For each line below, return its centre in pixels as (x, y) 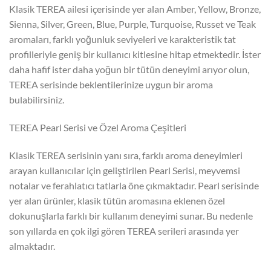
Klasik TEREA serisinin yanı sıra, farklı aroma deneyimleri (126, 155)
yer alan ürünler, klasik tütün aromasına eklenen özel (117, 200)
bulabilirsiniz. (37, 100)
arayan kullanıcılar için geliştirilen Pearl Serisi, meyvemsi (125, 170)
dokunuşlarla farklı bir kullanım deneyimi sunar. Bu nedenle (131, 215)
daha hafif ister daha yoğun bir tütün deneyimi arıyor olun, (129, 70)
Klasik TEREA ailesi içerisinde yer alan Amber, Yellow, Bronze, (135, 9)
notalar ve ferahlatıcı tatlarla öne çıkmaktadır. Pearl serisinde (134, 185)
